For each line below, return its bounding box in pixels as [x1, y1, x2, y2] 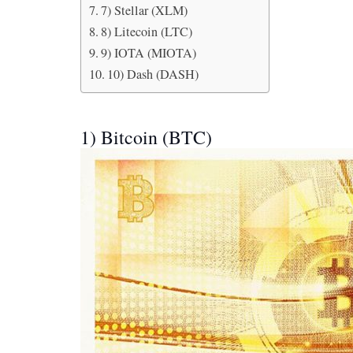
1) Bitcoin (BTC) [80, 124, 212, 150]
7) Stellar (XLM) [101, 2, 188, 19]
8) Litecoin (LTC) [101, 23, 193, 40]
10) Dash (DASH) [107, 65, 199, 83]
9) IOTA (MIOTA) [101, 44, 197, 61]
